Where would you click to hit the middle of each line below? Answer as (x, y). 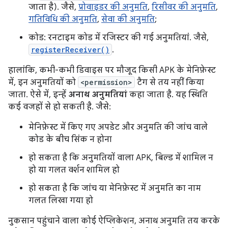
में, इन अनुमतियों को (43, 82)
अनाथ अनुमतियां (98, 95)
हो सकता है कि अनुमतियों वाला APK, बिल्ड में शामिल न (121, 158)
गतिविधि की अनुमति (63, 19)
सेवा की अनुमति (128, 19)
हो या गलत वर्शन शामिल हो (74, 170)
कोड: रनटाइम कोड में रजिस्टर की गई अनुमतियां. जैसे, (119, 38)
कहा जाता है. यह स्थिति (167, 95)
